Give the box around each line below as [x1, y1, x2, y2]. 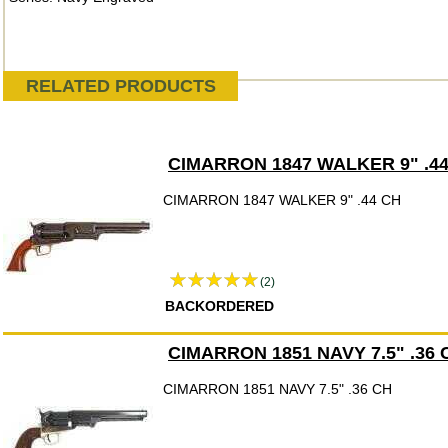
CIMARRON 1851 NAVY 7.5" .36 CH [163, 381, 392, 397]
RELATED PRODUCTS [25, 76, 216, 96]
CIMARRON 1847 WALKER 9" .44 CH [163, 192, 401, 208]
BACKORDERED [165, 298, 274, 314]
